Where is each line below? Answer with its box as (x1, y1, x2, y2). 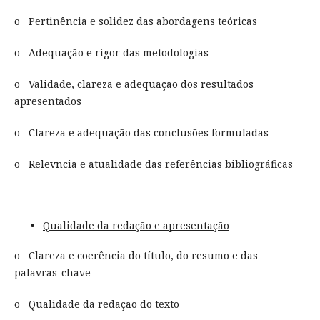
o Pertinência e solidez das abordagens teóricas (14, 14, 257, 28)
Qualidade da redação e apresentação (42, 218, 229, 232)
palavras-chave (14, 266, 91, 279)
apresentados (14, 94, 81, 108)
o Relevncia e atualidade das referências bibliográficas (14, 156, 293, 171)
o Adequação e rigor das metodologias (14, 45, 209, 59)
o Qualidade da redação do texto (14, 297, 179, 311)
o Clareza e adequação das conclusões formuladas (14, 125, 269, 139)
